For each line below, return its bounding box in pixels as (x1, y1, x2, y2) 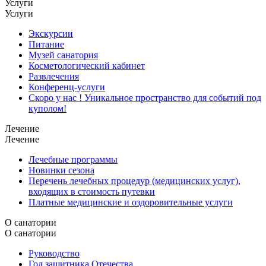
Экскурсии (28, 28, 73, 39)
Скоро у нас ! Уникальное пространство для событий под (28, 92, 261, 103)
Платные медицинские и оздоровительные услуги (28, 197, 233, 207)
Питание (28, 39, 64, 49)
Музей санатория (28, 49, 98, 60)
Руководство (28, 248, 80, 258)
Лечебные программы (28, 154, 118, 164)
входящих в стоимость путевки (28, 186, 155, 197)
